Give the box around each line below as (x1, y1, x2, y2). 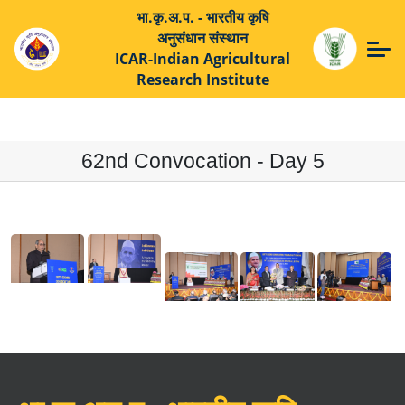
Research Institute (136, 70, 269, 89)
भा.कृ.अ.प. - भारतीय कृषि (136, 7, 269, 27)
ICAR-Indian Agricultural (115, 49, 290, 69)
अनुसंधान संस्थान (157, 28, 248, 48)
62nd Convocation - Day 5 (80, 149, 325, 173)
